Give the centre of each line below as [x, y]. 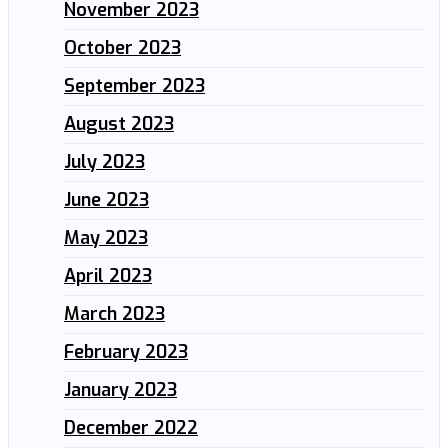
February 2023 [126, 351]
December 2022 [131, 427]
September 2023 [134, 85]
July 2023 [104, 161]
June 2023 [106, 199]
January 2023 [120, 389]
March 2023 [114, 313]
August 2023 [119, 123]
